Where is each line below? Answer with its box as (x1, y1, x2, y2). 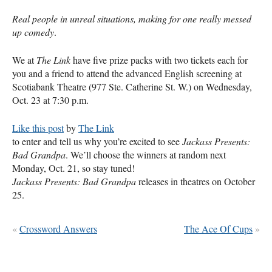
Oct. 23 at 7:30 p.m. (12, 93, 89, 106)
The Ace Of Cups (184, 222, 253, 235)
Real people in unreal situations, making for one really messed (12, 12, 251, 25)
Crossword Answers (19, 222, 97, 235)
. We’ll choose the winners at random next (66, 148, 226, 161)
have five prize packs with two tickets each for (70, 53, 248, 66)
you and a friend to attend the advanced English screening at (12, 66, 242, 80)
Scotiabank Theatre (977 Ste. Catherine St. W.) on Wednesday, (12, 80, 252, 93)
